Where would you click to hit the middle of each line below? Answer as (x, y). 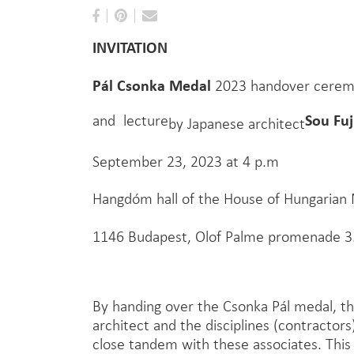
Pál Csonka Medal (152, 85)
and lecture (130, 121)
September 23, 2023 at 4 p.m (186, 161)
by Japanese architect (237, 124)
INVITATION (130, 47)
